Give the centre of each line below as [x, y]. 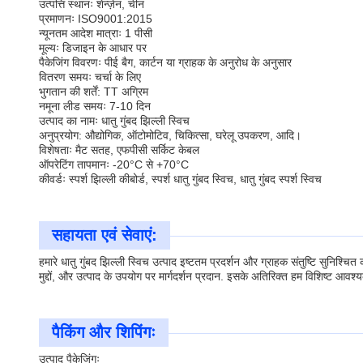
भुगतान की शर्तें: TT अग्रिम [94, 92]
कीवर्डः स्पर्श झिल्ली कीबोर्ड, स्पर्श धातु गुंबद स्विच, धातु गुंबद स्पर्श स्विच [180, 179]
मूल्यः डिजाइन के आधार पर [93, 48]
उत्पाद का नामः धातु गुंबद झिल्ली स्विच [114, 121]
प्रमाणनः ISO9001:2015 [96, 19]
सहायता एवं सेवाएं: [105, 235]
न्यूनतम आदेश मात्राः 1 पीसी [96, 33]
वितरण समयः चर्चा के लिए [90, 77]
